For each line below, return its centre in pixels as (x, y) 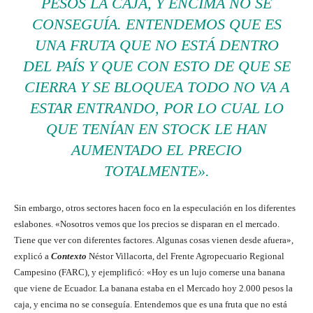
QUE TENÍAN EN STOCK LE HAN (156, 129)
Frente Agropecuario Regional (227, 256)
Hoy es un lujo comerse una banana (218, 272)
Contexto (69, 256)
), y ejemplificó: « (118, 272)
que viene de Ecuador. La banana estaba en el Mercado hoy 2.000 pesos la (153, 289)
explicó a (32, 256)
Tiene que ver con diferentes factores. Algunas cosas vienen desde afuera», (154, 240)
